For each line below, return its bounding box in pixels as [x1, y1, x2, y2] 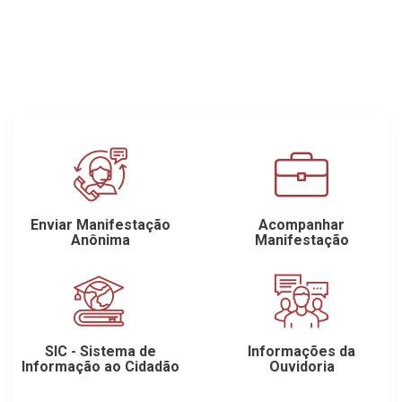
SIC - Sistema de [45, 343, 156, 360]
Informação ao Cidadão [22, 358, 179, 375]
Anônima [71, 232, 130, 249]
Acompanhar [258, 216, 345, 233]
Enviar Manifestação [31, 216, 170, 233]
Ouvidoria [268, 358, 335, 375]
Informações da [248, 343, 355, 360]
